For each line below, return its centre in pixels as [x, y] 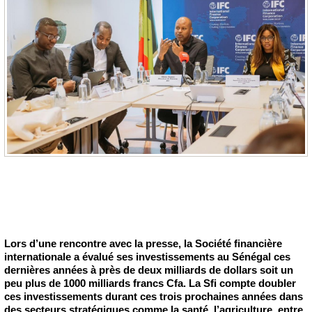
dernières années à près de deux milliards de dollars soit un [149, 270]
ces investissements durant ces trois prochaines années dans [154, 296]
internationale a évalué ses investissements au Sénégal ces [147, 256]
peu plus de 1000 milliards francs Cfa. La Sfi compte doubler [150, 283]
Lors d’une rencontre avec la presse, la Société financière [143, 243]
